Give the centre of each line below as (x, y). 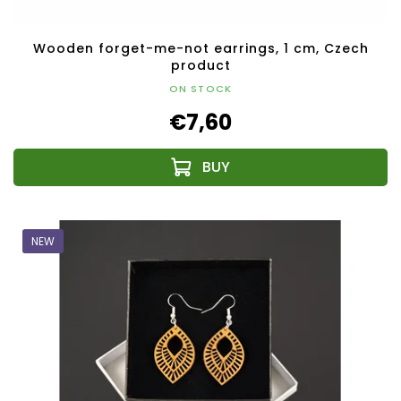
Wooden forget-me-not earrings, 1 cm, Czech (200, 49)
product (200, 66)
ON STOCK (200, 89)
